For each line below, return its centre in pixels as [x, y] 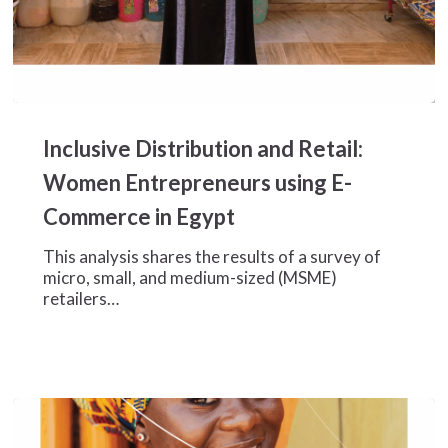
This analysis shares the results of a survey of [211, 256]
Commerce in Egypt [138, 216]
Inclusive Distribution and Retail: [202, 148]
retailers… [80, 298]
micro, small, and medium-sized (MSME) [189, 277]
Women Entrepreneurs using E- [197, 182]
